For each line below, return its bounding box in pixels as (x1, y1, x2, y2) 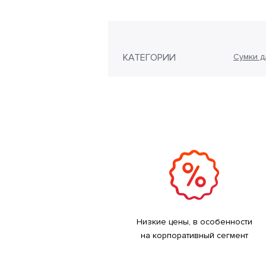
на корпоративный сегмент (140, 230, 248, 240)
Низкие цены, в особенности (136, 216, 252, 227)
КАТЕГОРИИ (123, 51, 176, 64)
